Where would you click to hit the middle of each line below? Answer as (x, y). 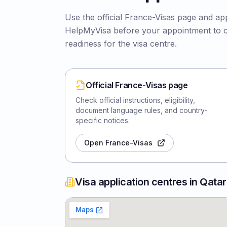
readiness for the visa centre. (121, 44)
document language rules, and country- (141, 110)
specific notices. (103, 120)
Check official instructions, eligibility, (135, 100)
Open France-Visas (119, 143)
